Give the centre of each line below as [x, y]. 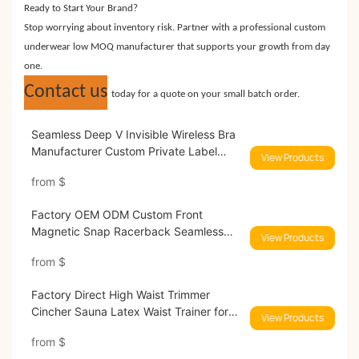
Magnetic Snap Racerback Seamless [127, 232]
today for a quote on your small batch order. [206, 95]
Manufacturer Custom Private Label [124, 151]
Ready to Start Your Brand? [81, 9]
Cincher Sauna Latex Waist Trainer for [129, 312]
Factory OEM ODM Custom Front [117, 215]
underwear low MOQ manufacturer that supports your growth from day [177, 47]
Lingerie [52, 168]
